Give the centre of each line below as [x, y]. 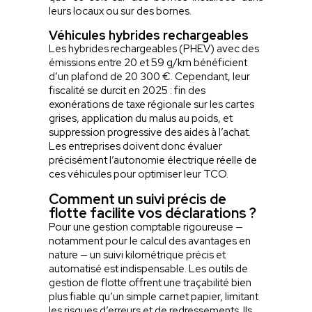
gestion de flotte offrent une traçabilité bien [150, 282]
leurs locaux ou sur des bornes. [122, 11]
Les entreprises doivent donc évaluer [136, 146]
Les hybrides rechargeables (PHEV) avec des [154, 48]
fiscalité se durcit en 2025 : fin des [127, 90]
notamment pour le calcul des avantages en [150, 241]
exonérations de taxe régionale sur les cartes [152, 104]
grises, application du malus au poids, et [141, 118]
